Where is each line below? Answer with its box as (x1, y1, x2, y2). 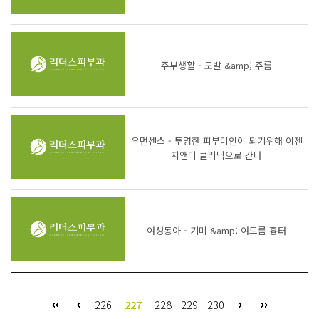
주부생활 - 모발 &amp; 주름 (161, 58, 272, 73)
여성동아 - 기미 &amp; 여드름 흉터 (147, 224, 286, 238)
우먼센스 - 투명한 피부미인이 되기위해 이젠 (130, 134, 303, 148)
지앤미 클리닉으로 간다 (171, 148, 262, 162)
